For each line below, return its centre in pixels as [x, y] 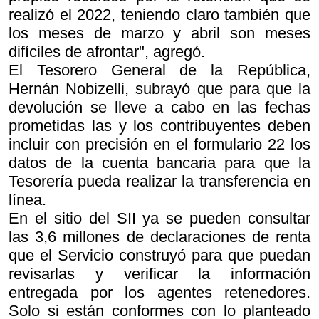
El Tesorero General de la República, [159, 70]
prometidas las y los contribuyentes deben [159, 125]
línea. [27, 199]
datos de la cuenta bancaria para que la [159, 162]
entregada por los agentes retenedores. [159, 292]
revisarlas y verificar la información [159, 273]
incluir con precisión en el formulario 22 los [159, 144]
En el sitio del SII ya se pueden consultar [159, 218]
